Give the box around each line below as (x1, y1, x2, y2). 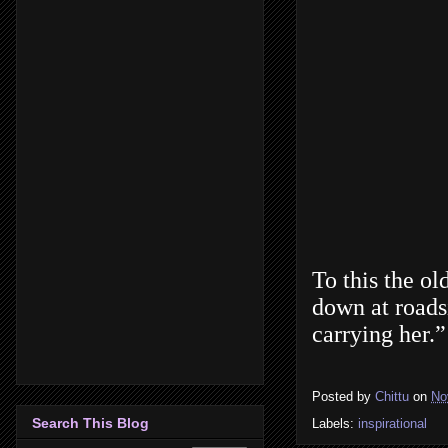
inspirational (358, 415, 427, 431)
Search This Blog (32, 414, 149, 431)
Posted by (312, 388, 375, 404)
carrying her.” (312, 321, 446, 348)
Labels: (312, 415, 358, 431)
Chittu (375, 388, 409, 404)
